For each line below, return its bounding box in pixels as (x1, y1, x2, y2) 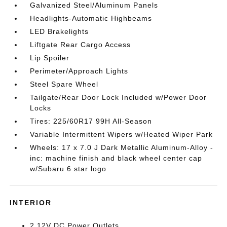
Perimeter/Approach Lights (30, 67, 129, 75)
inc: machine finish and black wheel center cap (30, 154, 203, 162)
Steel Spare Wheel (30, 80, 99, 88)
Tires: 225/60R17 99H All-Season (30, 117, 153, 125)
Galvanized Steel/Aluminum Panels (30, 1, 159, 9)
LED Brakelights (30, 27, 89, 35)
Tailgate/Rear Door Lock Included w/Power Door (30, 93, 207, 101)
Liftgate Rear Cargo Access (30, 41, 131, 49)
